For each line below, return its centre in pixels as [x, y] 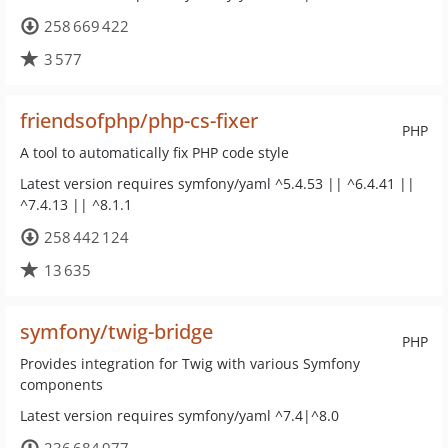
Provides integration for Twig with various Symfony [190, 363]
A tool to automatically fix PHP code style [154, 152]
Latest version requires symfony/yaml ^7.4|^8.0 [179, 415]
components [61, 384]
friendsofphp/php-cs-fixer [139, 120]
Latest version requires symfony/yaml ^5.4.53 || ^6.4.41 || [217, 183]
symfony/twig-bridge [116, 331]
